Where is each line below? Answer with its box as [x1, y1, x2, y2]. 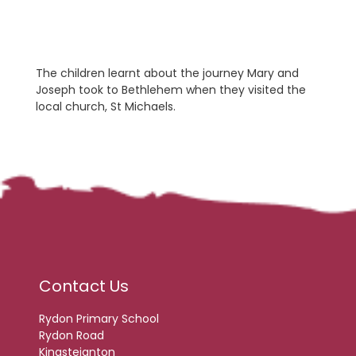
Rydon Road [39, 327, 104, 343]
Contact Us [39, 275, 129, 297]
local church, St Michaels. [36, 99, 176, 114]
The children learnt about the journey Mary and [36, 65, 299, 81]
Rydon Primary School [39, 311, 159, 327]
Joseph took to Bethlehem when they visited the [36, 82, 306, 98]
